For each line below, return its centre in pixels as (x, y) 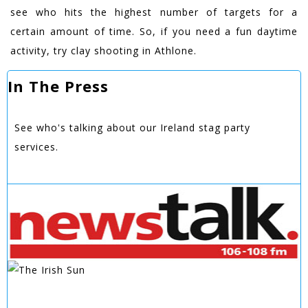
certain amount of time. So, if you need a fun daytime (154, 31)
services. (36, 146)
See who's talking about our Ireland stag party (132, 127)
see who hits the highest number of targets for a (154, 12)
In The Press (58, 86)
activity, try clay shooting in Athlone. (103, 50)
